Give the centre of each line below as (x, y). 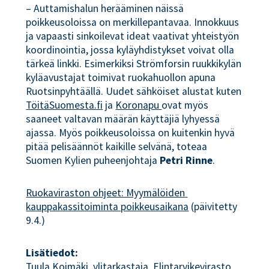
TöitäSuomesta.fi (65, 105)
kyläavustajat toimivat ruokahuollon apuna (121, 78)
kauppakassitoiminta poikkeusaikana (107, 206)
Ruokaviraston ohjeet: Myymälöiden (106, 192)
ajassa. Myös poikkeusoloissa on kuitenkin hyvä (131, 133)
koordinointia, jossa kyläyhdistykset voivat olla (130, 50)
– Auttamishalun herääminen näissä (105, 9)
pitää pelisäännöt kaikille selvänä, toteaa (117, 147)
